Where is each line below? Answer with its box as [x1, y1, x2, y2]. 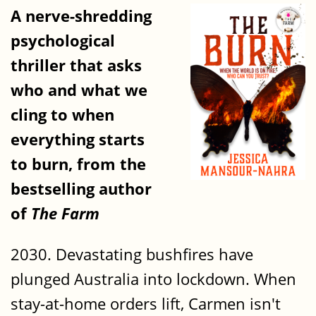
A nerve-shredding [11, 5, 152, 28]
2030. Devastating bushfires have [11, 243, 253, 265]
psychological [11, 30, 115, 52]
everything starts [11, 128, 145, 151]
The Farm [31, 202, 99, 225]
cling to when [11, 104, 114, 126]
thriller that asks [11, 54, 142, 77]
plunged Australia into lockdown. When [11, 267, 296, 290]
